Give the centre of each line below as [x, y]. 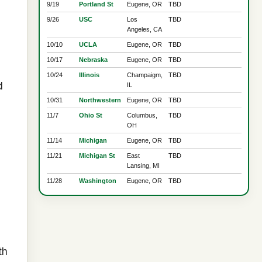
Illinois [89, 75]
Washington [97, 181]
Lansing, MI [143, 166]
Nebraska [93, 60]
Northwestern [100, 100]
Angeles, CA [144, 30]
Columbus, [142, 116]
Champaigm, [144, 75]
